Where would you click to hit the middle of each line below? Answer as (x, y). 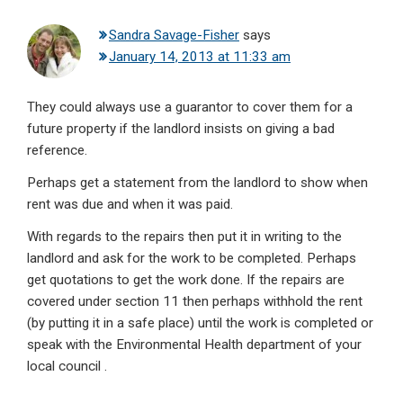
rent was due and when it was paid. (130, 205)
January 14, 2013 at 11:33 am (200, 57)
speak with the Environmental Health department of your (194, 345)
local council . (67, 367)
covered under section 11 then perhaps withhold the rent (195, 302)
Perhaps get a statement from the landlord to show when (197, 183)
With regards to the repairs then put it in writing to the (184, 237)
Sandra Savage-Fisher (174, 36)
